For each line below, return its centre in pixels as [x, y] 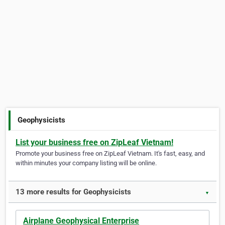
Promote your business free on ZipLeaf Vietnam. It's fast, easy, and [110, 154]
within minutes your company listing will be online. [86, 163]
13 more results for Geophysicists [73, 192]
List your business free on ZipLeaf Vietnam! [94, 143]
